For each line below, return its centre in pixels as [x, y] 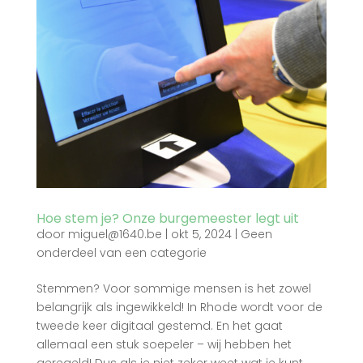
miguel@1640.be [115, 235]
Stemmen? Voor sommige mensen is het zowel [173, 289]
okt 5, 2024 [201, 235]
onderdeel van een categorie [121, 253]
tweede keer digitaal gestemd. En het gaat [159, 326]
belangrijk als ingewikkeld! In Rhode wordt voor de [179, 307]
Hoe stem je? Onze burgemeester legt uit [167, 219]
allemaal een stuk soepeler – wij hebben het [164, 345]
